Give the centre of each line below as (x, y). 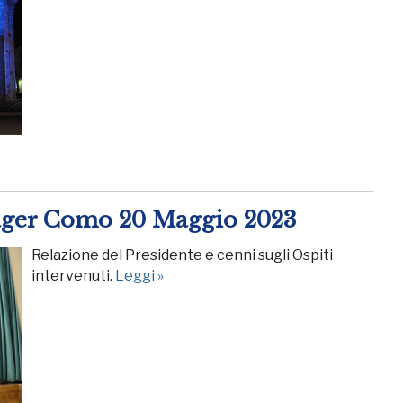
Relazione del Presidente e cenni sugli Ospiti (182, 255)
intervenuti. (73, 275)
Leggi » (139, 275)
